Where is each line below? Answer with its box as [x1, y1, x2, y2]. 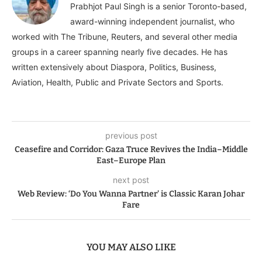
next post [113, 175, 149, 185]
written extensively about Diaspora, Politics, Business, [12, 62, 216, 73]
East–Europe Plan [96, 156, 166, 166]
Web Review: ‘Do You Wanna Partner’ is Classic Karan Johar [18, 189, 244, 199]
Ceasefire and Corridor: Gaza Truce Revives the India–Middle [14, 144, 248, 155]
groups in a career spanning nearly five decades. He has [12, 47, 227, 57]
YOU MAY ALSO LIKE [86, 242, 176, 253]
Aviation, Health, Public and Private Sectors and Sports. [12, 77, 223, 88]
